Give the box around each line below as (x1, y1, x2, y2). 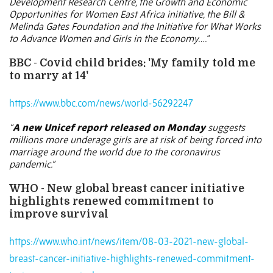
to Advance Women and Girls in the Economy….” (9, 32, 208, 45)
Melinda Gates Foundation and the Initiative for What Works (9, 20, 261, 33)
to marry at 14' (9, 69, 88, 82)
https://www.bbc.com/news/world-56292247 (9, 97, 193, 110)
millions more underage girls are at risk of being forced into (9, 133, 261, 146)
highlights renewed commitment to (9, 195, 214, 208)
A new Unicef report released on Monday (13, 121, 205, 134)
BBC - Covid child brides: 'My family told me (9, 57, 255, 69)
